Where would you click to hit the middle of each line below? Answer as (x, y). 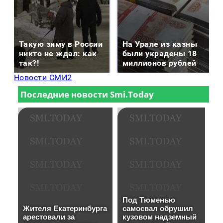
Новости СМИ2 (43, 78)
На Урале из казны (160, 44)
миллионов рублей (160, 63)
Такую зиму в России (61, 44)
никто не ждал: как (58, 54)
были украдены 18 (160, 54)
